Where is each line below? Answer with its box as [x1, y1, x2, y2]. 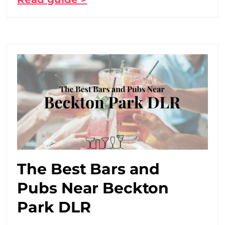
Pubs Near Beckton [17, 178, 169, 197]
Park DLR [17, 197, 91, 216]
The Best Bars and [17, 159, 160, 178]
